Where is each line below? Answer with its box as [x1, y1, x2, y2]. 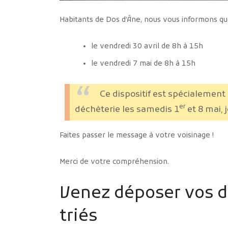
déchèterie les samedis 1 [75, 104, 179, 116]
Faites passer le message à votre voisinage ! [60, 131, 214, 141]
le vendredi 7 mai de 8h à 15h [91, 59, 195, 69]
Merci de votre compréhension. [60, 157, 169, 167]
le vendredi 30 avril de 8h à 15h [91, 42, 203, 52]
